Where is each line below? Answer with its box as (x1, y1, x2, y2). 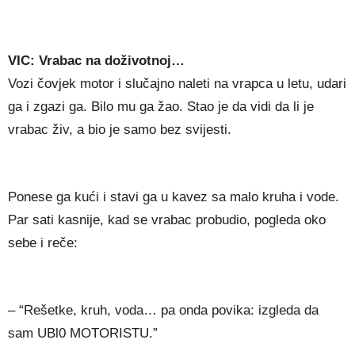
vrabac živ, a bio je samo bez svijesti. (8, 122, 231, 138)
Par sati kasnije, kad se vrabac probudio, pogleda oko (8, 212, 326, 228)
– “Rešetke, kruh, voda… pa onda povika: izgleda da (8, 303, 319, 319)
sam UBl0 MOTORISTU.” (8, 326, 158, 342)
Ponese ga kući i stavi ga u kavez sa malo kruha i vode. (8, 189, 339, 205)
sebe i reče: (8, 235, 78, 251)
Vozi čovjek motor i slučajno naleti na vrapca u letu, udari (8, 76, 346, 92)
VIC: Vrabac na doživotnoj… (8, 53, 185, 69)
